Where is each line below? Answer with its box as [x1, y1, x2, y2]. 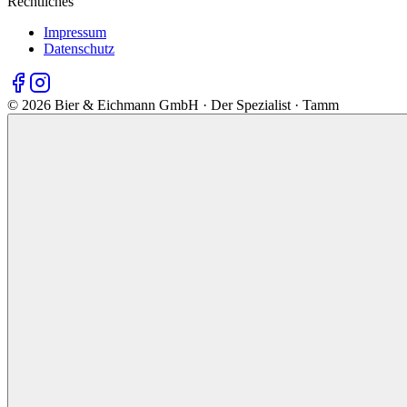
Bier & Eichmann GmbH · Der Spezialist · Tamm [51, 96, 339, 113]
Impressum [44, 24, 106, 40]
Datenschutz [44, 40, 114, 56]
